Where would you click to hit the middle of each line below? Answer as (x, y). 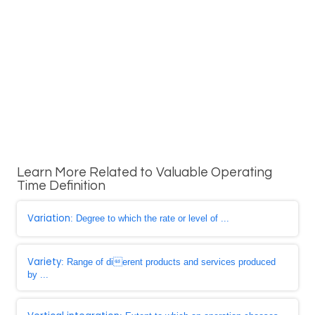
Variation (49, 218)
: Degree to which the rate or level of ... (150, 218)
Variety (44, 262)
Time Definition (61, 186)
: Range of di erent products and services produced (168, 262)
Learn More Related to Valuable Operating (144, 173)
